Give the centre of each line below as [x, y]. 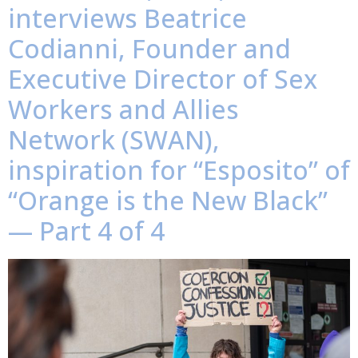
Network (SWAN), [114, 139]
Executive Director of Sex [163, 78]
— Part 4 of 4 [86, 230]
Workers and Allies [123, 109]
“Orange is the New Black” [168, 200]
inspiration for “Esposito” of [179, 169]
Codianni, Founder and [149, 48]
